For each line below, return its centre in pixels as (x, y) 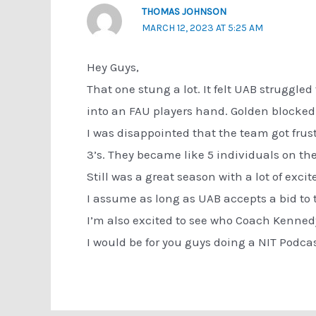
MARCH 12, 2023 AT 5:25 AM (202, 28)
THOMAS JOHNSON (184, 11)
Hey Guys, (113, 67)
